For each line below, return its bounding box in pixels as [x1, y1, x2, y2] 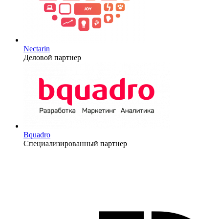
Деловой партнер [23, 53, 81, 62]
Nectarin [23, 44, 50, 53]
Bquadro [23, 130, 50, 139]
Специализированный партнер [23, 139, 127, 148]
